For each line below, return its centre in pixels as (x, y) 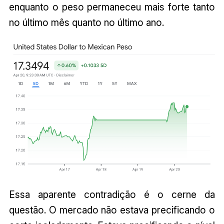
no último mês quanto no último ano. (86, 22)
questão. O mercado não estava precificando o (112, 210)
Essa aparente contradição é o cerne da (112, 194)
